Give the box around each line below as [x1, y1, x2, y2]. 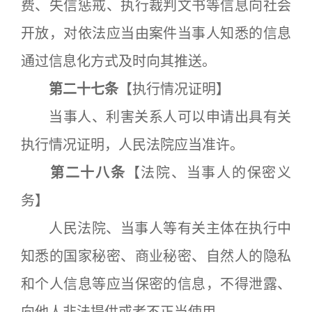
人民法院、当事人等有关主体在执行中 [21, 220, 291, 237]
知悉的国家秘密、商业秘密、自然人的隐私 [21, 248, 291, 265]
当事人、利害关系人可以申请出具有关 [21, 109, 291, 125]
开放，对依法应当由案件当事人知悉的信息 [21, 25, 291, 42]
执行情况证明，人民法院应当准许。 [21, 136, 244, 153]
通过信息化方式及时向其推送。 [21, 53, 216, 70]
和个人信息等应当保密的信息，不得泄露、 [21, 276, 291, 292]
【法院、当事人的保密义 [125, 164, 291, 181]
